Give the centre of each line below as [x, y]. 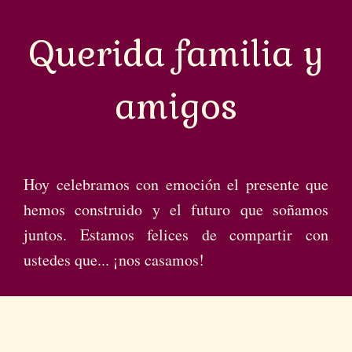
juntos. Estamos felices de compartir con [176, 235]
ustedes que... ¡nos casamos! [114, 260]
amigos [176, 106]
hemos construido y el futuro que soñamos [176, 209]
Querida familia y [176, 54]
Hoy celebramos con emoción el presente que [176, 184]
